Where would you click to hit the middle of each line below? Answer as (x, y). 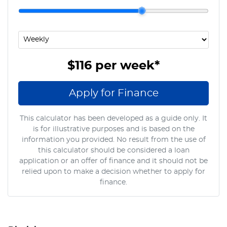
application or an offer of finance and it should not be (113, 161)
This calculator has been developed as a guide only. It (113, 118)
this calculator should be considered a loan (113, 150)
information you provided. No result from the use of (113, 140)
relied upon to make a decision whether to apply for (113, 172)
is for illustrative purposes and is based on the (113, 129)
